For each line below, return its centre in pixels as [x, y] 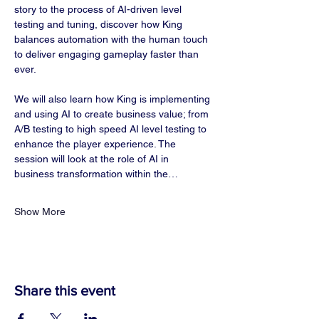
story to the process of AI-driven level [99, 9]
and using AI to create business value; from [113, 114]
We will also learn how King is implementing [114, 99]
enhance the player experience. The [96, 144]
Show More [40, 211]
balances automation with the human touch [113, 39]
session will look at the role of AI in [93, 159]
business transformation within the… [96, 174]
